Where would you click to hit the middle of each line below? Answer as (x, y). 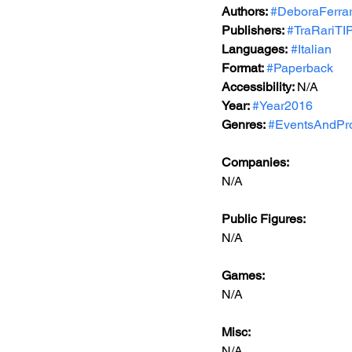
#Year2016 (282, 106)
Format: (244, 68)
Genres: (245, 125)
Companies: (255, 162)
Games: (244, 275)
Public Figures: (265, 219)
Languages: (255, 49)
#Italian (311, 49)
